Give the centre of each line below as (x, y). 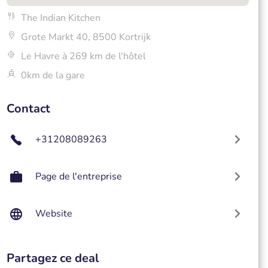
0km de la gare (53, 75)
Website (54, 214)
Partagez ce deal (52, 258)
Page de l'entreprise (78, 176)
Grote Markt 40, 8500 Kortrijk (86, 37)
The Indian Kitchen (60, 18)
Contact (28, 109)
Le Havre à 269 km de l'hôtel (83, 56)
